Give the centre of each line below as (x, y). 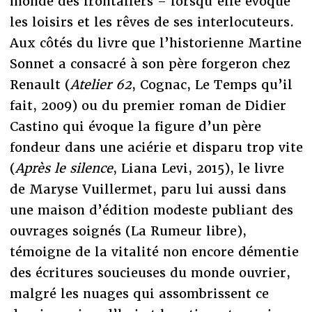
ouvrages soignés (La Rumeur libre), (128, 231)
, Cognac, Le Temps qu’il (212, 84)
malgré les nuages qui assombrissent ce (139, 293)
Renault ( (40, 84)
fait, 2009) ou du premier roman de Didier (148, 105)
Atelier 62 (101, 84)
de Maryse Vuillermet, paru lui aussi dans (148, 189)
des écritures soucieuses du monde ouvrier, (150, 272)
